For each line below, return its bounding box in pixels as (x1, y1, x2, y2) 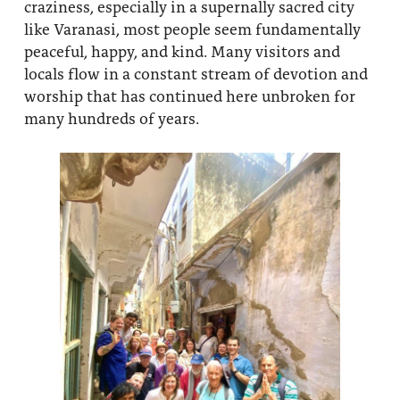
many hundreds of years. (23, 106, 199, 129)
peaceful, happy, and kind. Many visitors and (23, 39, 340, 62)
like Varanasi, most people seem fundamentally (23, 17, 361, 40)
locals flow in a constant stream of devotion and (23, 62, 368, 85)
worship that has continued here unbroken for (23, 84, 355, 107)
